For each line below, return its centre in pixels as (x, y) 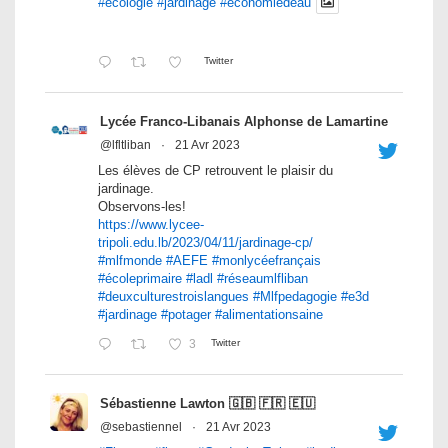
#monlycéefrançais (266, 261)
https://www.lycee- (151, 225)
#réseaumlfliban (262, 279)
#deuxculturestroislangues (173, 297)
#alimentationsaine (269, 315)
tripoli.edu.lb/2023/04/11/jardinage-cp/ (205, 243)
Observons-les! (142, 207)
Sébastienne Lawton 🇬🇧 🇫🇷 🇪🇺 (207, 404)
